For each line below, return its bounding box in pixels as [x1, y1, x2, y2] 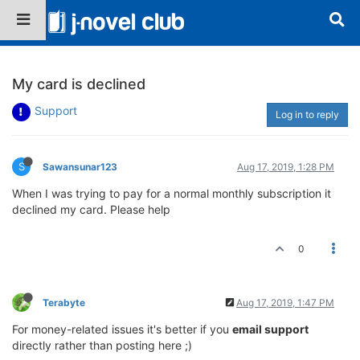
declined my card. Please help [12, 202, 170, 216]
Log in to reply [276, 108, 339, 121]
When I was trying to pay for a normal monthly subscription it [12, 186, 331, 200]
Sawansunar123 [43, 160, 117, 173]
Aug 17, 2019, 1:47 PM [236, 296, 334, 309]
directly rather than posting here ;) [12, 337, 192, 352]
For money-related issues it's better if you [12, 321, 232, 336]
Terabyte [43, 296, 85, 309]
